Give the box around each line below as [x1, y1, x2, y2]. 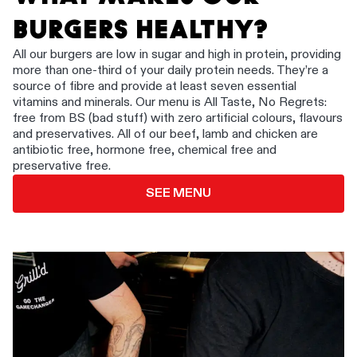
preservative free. [13, 160, 111, 174]
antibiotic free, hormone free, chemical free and [13, 144, 277, 158]
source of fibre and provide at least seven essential [13, 80, 296, 94]
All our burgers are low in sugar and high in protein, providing [13, 49, 341, 62]
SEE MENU [146, 187, 211, 201]
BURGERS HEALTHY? [13, 12, 268, 48]
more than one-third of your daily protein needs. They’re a [13, 65, 328, 78]
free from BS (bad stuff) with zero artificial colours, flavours [13, 112, 343, 126]
